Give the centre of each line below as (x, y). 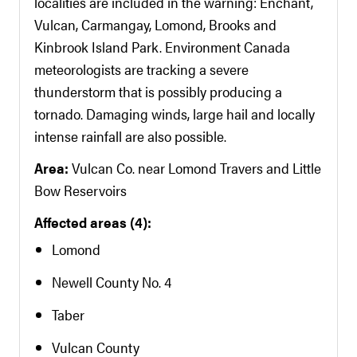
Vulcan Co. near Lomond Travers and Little (196, 168)
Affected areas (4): (93, 222)
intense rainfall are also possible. (130, 136)
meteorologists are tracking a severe (141, 69)
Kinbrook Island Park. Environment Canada (162, 47)
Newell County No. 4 (112, 282)
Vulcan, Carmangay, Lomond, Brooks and (155, 24)
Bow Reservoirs (80, 190)
